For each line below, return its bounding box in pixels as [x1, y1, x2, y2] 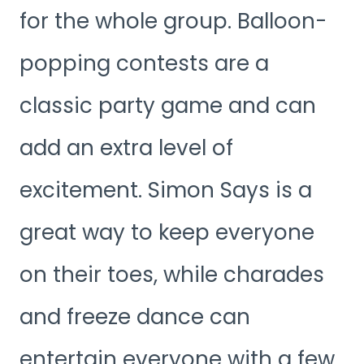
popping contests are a [19, 48, 269, 78]
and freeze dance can [19, 301, 250, 331]
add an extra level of [19, 132, 233, 162]
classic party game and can [19, 90, 316, 120]
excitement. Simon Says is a [19, 175, 312, 205]
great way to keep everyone [19, 217, 314, 247]
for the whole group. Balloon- [19, 6, 327, 36]
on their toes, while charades [19, 259, 324, 289]
